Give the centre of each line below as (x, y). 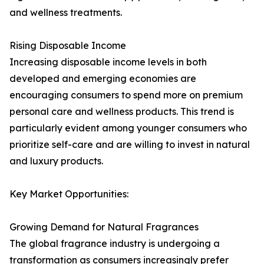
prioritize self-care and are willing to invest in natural (130, 145)
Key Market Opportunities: (69, 194)
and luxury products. (56, 161)
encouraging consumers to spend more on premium (126, 95)
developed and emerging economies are (103, 79)
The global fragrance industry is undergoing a (115, 244)
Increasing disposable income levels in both (108, 62)
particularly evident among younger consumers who (128, 128)
